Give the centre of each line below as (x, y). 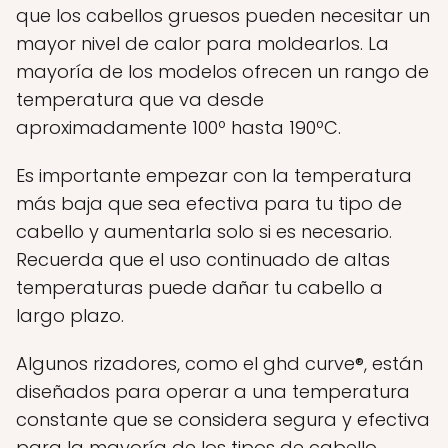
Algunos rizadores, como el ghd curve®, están (219, 363)
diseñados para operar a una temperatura (213, 391)
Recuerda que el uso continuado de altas (203, 259)
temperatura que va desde (140, 99)
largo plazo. (70, 315)
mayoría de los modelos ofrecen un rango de (222, 71)
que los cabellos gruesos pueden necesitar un (223, 15)
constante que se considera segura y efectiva (223, 419)
